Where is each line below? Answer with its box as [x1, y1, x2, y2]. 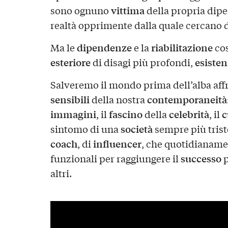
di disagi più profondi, [90, 55, 195, 69]
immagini [50, 106, 96, 121]
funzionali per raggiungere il [50, 151, 181, 165]
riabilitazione [151, 40, 213, 54]
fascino [108, 106, 142, 121]
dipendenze [76, 40, 132, 54]
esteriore [50, 54, 91, 69]
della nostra [89, 92, 147, 106]
